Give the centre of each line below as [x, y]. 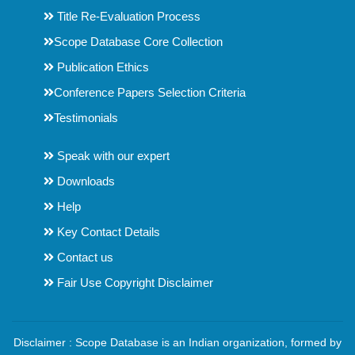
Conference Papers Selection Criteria [150, 92]
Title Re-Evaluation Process [127, 16]
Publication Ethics [101, 67]
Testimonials [86, 118]
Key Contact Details [107, 232]
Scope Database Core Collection [138, 42]
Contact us [84, 257]
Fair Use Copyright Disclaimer [134, 282]
